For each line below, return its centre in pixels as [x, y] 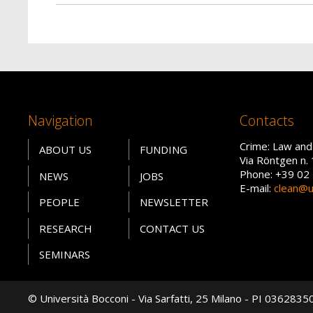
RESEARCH [65, 228]
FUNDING [163, 150]
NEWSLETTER [174, 202]
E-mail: [256, 188]
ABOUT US [65, 150]
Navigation [60, 121]
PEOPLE [59, 202]
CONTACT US [172, 228]
